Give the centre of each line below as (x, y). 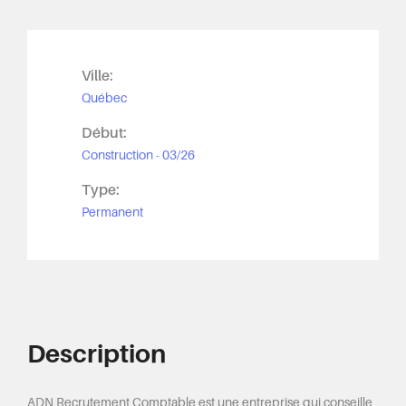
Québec (104, 98)
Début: (104, 133)
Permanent (112, 212)
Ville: (97, 76)
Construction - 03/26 (138, 155)
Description (97, 354)
